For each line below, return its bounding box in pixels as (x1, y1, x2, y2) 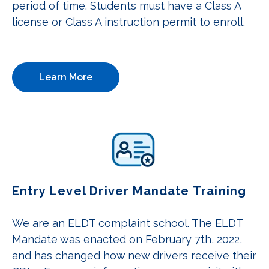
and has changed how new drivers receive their (12, 249, 256, 262)
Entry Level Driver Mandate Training (12, 183, 247, 198)
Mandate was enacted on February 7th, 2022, (12, 232, 242, 246)
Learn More (39, 71, 92, 83)
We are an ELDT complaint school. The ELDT (12, 216, 243, 229)
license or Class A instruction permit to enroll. (12, 15, 254, 28)
